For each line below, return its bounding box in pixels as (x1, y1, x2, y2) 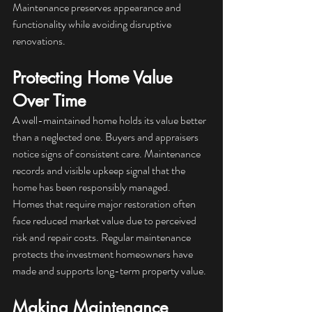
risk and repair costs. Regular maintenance (13, 229, 193, 246)
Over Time (13, 90, 86, 112)
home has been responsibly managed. (13, 179, 171, 196)
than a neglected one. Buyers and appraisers (13, 129, 201, 146)
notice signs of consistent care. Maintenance (13, 146, 203, 162)
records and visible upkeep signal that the (13, 162, 187, 179)
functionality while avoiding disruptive (13, 16, 173, 33)
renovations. (13, 33, 65, 49)
